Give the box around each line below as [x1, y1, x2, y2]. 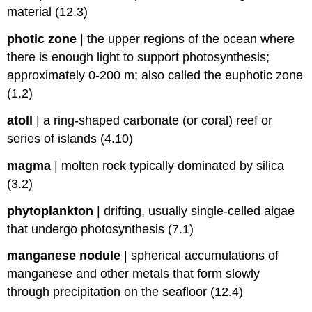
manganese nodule [7, 249, 121, 263]
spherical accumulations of [131, 249, 279, 263]
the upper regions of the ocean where [87, 32, 295, 47]
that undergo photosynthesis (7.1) [7, 221, 194, 236]
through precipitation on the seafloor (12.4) [7, 285, 244, 299]
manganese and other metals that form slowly [7, 267, 260, 281]
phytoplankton [7, 203, 94, 218]
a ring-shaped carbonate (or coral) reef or [43, 114, 273, 128]
